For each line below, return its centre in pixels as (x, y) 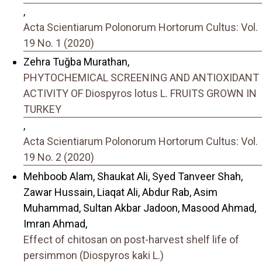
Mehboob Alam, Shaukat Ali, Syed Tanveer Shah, (133, 176)
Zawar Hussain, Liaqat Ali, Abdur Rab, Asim (120, 192)
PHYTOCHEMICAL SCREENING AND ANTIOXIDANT (141, 78)
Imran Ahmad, (55, 223)
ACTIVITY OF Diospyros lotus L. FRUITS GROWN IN (140, 94)
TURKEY (42, 109)
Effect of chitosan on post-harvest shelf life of (131, 239)
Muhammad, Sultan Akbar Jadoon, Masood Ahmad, (140, 208)
